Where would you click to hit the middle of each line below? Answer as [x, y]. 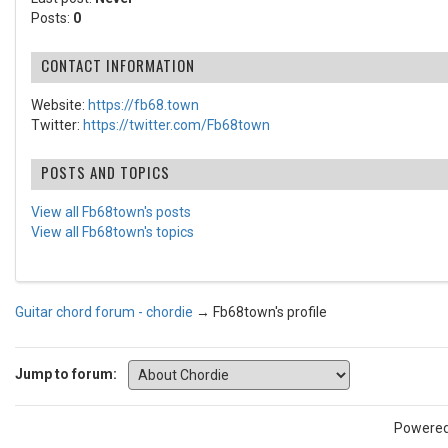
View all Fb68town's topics [112, 232]
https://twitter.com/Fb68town [176, 125]
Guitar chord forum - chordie [104, 312]
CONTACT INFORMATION [118, 65]
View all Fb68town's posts [111, 212]
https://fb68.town [143, 105]
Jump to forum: [66, 373]
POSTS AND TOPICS [105, 172]
